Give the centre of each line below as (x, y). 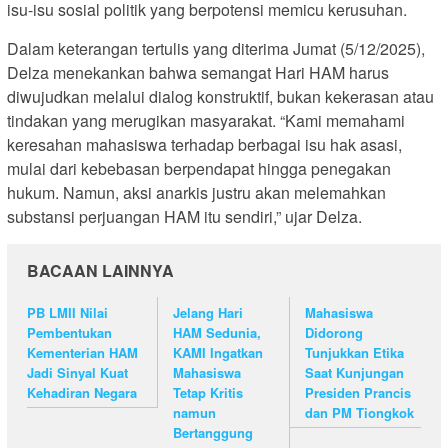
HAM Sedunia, (217, 332)
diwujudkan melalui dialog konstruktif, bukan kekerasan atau (220, 96)
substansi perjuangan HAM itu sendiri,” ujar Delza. (184, 216)
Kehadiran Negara (82, 392)
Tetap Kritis (208, 392)
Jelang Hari (208, 312)
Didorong (333, 332)
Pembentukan (69, 332)
